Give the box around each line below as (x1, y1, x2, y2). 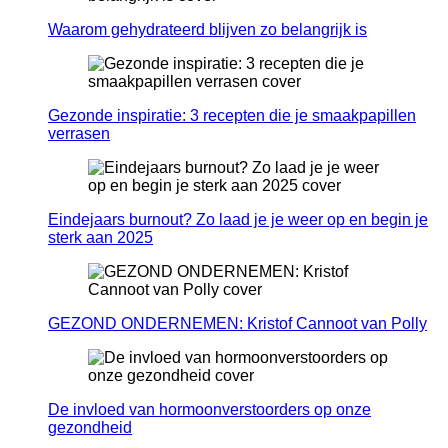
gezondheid (48, 419, 132, 437)
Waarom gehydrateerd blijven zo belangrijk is (48, 21, 367, 39)
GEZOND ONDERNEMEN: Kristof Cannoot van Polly (48, 315, 427, 333)
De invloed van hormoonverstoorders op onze (48, 401, 371, 419)
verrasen (48, 125, 110, 143)
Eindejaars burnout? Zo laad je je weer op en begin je (48, 211, 428, 229)
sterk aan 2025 (48, 229, 153, 247)
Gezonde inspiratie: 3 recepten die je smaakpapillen (48, 107, 416, 125)
